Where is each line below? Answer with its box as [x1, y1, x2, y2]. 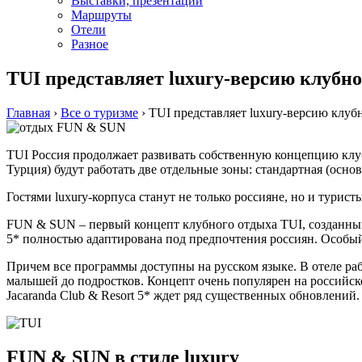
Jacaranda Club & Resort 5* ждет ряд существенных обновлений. [6, 288, 360, 302]
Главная [6, 105, 50, 120]
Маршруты [71, 8, 132, 22]
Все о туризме [61, 105, 138, 120]
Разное [71, 37, 108, 51]
